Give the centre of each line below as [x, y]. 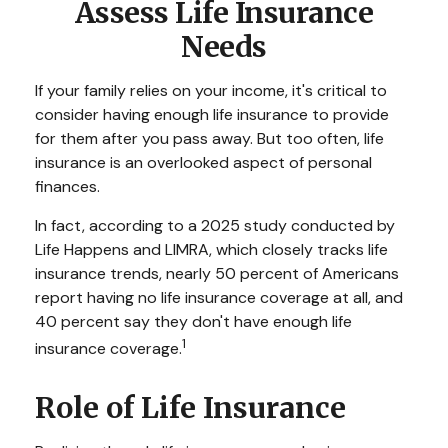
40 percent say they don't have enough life [193, 321]
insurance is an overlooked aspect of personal [203, 162]
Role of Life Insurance [190, 408]
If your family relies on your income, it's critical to [211, 90]
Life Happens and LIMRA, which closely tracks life [211, 249]
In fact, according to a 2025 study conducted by [215, 225]
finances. [67, 186]
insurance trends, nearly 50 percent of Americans [217, 273]
